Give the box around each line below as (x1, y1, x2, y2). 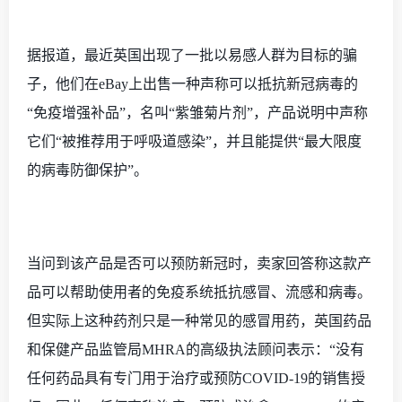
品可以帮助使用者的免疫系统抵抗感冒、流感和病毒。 (27, 284, 371, 300)
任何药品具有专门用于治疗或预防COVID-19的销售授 (27, 371, 365, 386)
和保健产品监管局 (27, 342, 142, 357)
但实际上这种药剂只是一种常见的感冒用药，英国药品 (27, 313, 371, 328)
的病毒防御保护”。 (27, 162, 148, 178)
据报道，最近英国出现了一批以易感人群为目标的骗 (27, 48, 357, 63)
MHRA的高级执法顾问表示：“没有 (142, 342, 364, 357)
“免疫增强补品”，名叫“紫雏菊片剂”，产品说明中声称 (27, 105, 368, 120)
